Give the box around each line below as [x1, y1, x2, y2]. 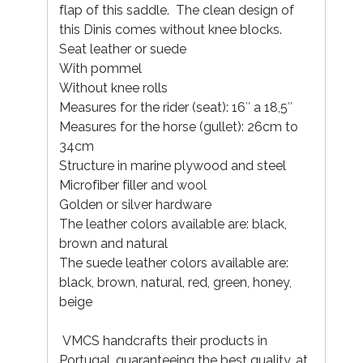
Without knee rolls [59, 79, 168, 96]
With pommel [59, 60, 142, 76]
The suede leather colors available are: [59, 254, 288, 271]
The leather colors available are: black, [59, 216, 287, 232]
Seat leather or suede [59, 41, 186, 57]
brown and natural [59, 235, 168, 251]
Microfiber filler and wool [59, 177, 207, 193]
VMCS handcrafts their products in [59, 332, 267, 348]
